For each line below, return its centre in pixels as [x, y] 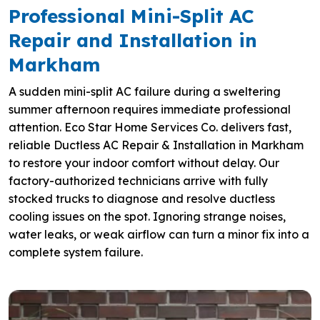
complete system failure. [76, 252]
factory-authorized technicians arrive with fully [138, 181]
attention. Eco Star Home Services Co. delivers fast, [150, 127]
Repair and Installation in [133, 40]
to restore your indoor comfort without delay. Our [144, 163]
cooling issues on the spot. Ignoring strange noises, [147, 216]
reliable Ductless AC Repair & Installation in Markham [156, 145]
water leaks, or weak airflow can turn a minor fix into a [159, 234]
